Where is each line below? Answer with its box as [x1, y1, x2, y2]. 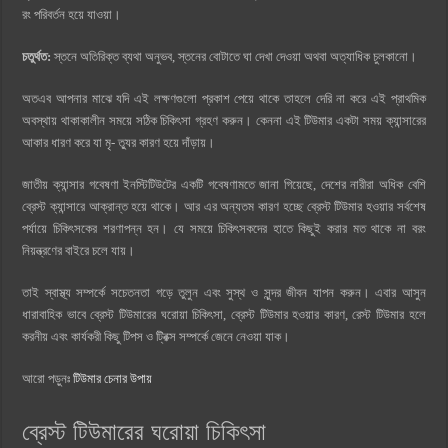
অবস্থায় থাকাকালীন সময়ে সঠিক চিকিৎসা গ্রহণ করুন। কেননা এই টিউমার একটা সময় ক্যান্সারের [22, 112, 426, 128]
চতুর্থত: [22, 48, 52, 64]
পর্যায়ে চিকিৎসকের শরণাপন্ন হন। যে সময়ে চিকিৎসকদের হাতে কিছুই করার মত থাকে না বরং [22, 220, 426, 236]
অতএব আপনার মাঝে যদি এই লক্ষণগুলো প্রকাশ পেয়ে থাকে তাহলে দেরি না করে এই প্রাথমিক [22, 90, 426, 106]
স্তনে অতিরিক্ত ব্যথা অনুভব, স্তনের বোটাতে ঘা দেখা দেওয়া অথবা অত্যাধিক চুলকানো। [51, 48, 418, 64]
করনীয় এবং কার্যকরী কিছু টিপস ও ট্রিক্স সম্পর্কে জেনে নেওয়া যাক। [22, 328, 291, 344]
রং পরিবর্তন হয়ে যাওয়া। [22, 6, 122, 22]
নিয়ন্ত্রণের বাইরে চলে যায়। [22, 242, 136, 258]
